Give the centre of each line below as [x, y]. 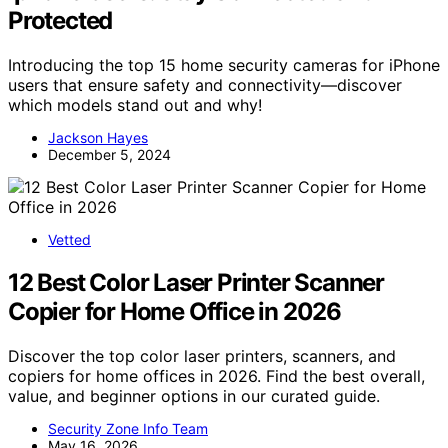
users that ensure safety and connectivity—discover [205, 85]
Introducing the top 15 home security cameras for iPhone [224, 65]
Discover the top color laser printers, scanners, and [202, 355]
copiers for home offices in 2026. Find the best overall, [216, 375]
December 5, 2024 [109, 155]
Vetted [69, 240]
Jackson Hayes [98, 138]
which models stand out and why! [135, 105]
